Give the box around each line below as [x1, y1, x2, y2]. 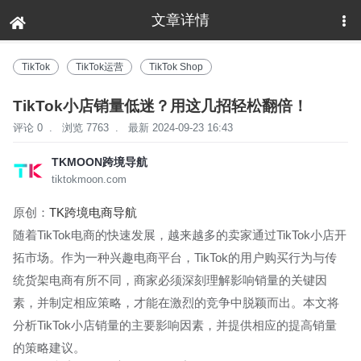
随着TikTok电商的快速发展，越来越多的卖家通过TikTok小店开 [13, 228, 346, 242]
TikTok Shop [149, 61, 203, 73]
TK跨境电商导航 [49, 205, 137, 219]
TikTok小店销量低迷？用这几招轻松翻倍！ [13, 98, 308, 114]
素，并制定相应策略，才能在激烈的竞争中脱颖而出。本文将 [13, 296, 339, 309]
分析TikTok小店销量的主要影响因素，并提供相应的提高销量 [13, 318, 337, 332]
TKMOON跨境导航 [52, 156, 147, 168]
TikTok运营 [76, 61, 123, 73]
